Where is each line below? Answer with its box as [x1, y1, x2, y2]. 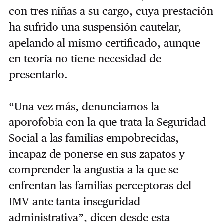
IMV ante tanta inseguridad [8, 195, 140, 208]
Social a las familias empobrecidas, [8, 131, 179, 145]
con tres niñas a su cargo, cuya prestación [8, 4, 213, 18]
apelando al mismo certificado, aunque [8, 36, 200, 50]
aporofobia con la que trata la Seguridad [8, 115, 206, 129]
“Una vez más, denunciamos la [8, 100, 159, 113]
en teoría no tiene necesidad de [8, 52, 161, 65]
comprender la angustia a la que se [8, 163, 178, 176]
